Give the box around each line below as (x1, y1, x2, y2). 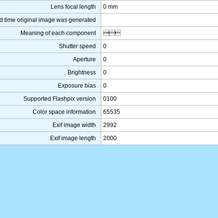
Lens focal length (51, 3, 96, 10)
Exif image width (53, 122, 96, 128)
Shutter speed (59, 43, 96, 50)
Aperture (73, 56, 96, 63)
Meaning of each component (20, 30, 96, 36)
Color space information (33, 109, 96, 115)
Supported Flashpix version (23, 95, 96, 102)
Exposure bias (58, 82, 96, 89)
